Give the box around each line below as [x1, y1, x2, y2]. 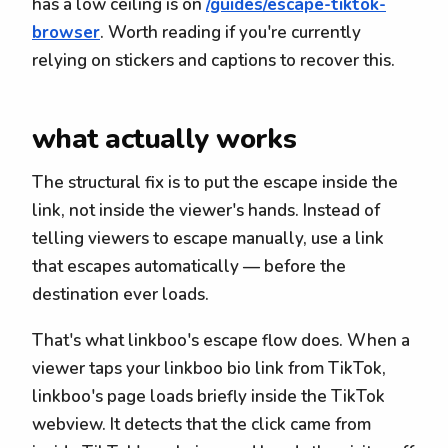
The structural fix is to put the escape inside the [32, 170, 398, 194]
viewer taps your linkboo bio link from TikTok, [32, 357, 386, 381]
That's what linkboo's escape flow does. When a [32, 329, 410, 353]
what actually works [32, 119, 297, 158]
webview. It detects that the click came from [32, 413, 371, 437]
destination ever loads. [32, 282, 209, 306]
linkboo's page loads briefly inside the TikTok [32, 385, 385, 409]
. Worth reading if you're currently [100, 20, 361, 44]
